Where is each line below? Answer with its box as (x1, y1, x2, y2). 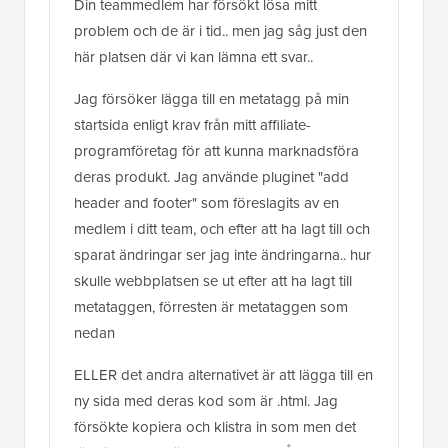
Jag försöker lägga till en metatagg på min (74, 87, 349, 110)
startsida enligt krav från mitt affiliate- (74, 113, 311, 136)
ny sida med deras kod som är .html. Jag (74, 389, 338, 412)
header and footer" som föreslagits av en (74, 191, 339, 214)
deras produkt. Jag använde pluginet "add (74, 165, 349, 188)
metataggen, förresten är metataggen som (74, 295, 348, 318)
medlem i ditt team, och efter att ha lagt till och (74, 217, 370, 240)
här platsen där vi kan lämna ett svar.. (74, 45, 313, 68)
